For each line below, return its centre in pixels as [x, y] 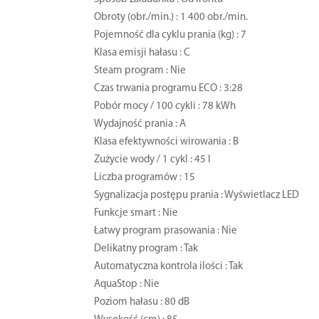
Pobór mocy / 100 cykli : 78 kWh [165, 106]
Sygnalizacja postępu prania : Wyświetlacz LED [197, 195]
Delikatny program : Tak [146, 249]
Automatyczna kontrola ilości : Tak [169, 266]
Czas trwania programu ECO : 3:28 [169, 88]
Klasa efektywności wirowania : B [167, 142]
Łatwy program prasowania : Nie [166, 231]
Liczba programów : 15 [145, 177]
